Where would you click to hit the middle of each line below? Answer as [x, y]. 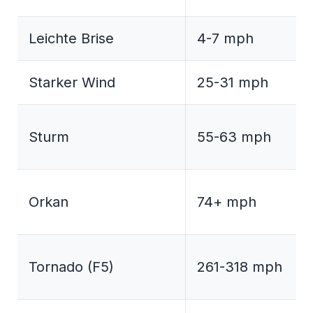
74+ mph [227, 202]
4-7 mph [225, 39]
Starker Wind [72, 83]
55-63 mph [234, 137]
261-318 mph [240, 267]
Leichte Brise [71, 39]
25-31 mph [233, 83]
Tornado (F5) [71, 267]
